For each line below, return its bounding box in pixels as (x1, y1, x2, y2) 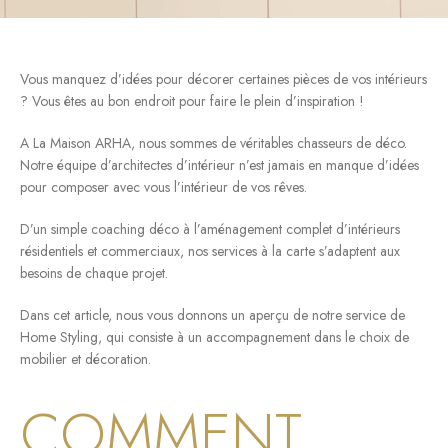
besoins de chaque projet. (20, 263, 168, 284)
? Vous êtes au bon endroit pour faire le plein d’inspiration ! (20, 91, 364, 112)
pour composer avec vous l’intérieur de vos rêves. (20, 177, 307, 198)
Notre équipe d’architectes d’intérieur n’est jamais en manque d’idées (20, 155, 419, 176)
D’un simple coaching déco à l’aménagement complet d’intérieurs (20, 219, 400, 240)
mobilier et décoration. (20, 349, 151, 370)
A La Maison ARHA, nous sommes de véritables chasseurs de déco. (20, 133, 407, 154)
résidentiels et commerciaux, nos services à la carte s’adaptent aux (20, 241, 400, 262)
